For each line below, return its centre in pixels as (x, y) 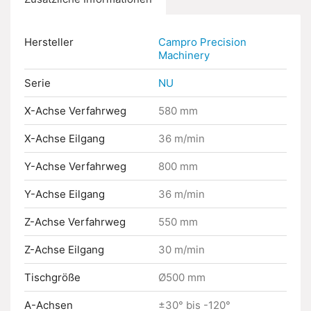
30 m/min (182, 250)
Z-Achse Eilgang (64, 250)
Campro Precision (202, 42)
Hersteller (49, 42)
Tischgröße (52, 277)
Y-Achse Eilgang (65, 194)
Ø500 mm (182, 277)
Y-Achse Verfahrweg (75, 166)
